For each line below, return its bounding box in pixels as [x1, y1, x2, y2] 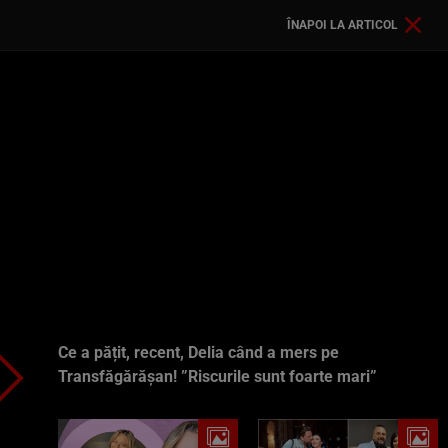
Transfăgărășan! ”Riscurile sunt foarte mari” [58, 367, 377, 386]
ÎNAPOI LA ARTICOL [287, 18, 398, 32]
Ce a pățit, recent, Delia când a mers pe [58, 343, 339, 362]
